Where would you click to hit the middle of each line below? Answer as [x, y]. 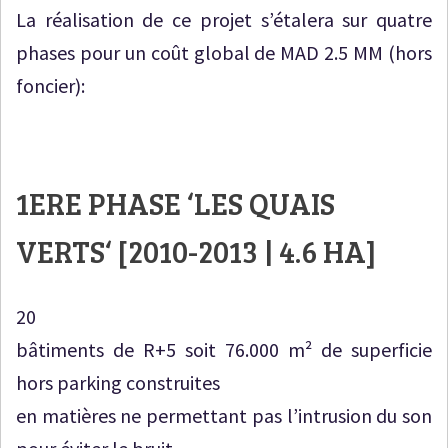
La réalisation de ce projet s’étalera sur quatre [224, 19]
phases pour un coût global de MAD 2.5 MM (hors [224, 52]
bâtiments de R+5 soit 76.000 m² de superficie [224, 350]
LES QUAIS [264, 203]
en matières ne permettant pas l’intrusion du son [224, 416]
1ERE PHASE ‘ [105, 203]
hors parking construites [118, 383]
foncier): [50, 85]
